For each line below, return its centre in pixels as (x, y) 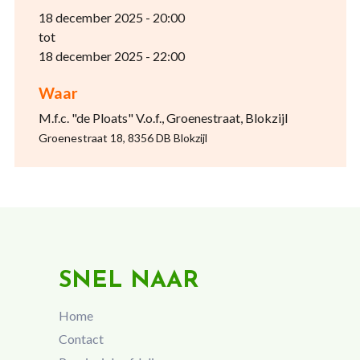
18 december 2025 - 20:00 (111, 17)
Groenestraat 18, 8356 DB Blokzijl (123, 138)
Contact (81, 339)
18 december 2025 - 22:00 (111, 56)
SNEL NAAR (128, 281)
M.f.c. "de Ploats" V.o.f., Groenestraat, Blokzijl (163, 118)
